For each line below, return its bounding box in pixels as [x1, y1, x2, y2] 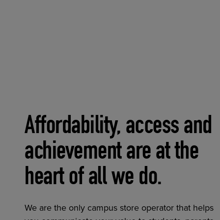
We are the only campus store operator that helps [25, 202, 214, 213]
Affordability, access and [25, 114, 212, 140]
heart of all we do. [25, 165, 162, 192]
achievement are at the [25, 140, 198, 166]
